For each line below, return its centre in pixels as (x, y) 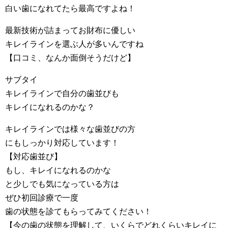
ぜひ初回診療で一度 (42, 198)
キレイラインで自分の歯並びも (62, 93)
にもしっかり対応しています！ (62, 143)
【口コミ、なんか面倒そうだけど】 (70, 58)
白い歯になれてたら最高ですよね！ (70, 8)
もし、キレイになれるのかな (58, 170)
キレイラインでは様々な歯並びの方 (70, 129)
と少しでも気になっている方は (62, 184)
